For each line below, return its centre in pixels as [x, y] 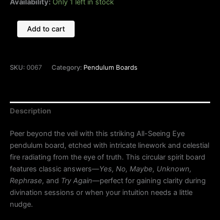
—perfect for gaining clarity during [149, 180]
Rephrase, [27, 180]
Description [30, 111]
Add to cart [46, 29]
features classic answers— [55, 169]
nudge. [21, 204]
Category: [68, 68]
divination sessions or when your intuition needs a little [101, 192]
